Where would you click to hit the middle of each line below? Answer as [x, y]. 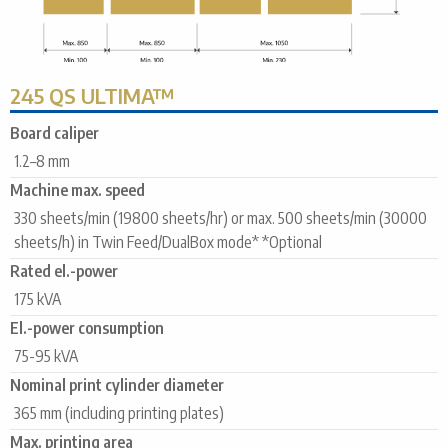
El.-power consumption [87, 328]
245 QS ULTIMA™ [92, 96]
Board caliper [54, 133]
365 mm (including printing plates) [119, 413]
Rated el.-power [64, 271]
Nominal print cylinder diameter [117, 385]
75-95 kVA [46, 356]
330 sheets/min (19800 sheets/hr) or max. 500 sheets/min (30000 [220, 218]
